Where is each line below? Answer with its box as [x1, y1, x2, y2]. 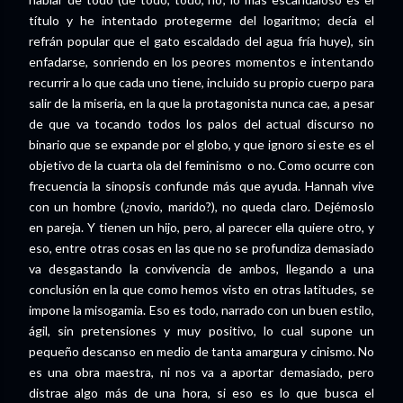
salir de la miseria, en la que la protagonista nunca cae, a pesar [29, 94, 374, 111]
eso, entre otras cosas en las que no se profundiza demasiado [29, 239, 374, 255]
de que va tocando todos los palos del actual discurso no [29, 115, 374, 131]
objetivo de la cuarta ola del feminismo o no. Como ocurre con [29, 157, 374, 173]
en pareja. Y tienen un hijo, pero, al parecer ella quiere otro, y [29, 219, 374, 235]
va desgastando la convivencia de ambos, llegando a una [29, 260, 374, 276]
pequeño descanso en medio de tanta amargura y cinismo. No [29, 343, 374, 359]
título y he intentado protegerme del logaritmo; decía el [29, 12, 374, 28]
